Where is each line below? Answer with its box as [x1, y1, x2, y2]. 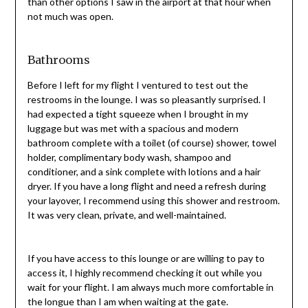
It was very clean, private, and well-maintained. [27, 209, 226, 221]
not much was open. [27, 10, 113, 23]
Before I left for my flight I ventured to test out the [27, 79, 248, 91]
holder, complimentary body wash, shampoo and [27, 151, 231, 164]
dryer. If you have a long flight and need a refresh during [27, 180, 266, 192]
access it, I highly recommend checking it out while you [27, 267, 262, 279]
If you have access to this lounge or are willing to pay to [27, 252, 265, 265]
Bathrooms [27, 53, 90, 67]
